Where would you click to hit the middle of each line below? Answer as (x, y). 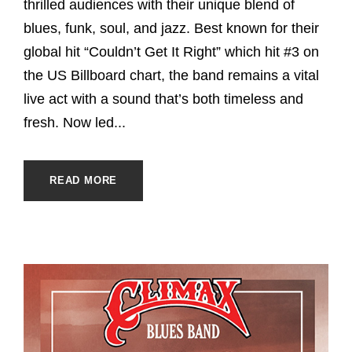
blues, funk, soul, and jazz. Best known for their (171, 28)
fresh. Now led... (75, 122)
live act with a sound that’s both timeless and (163, 99)
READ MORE (84, 180)
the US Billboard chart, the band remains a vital (171, 75)
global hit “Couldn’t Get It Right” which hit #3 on (171, 51)
